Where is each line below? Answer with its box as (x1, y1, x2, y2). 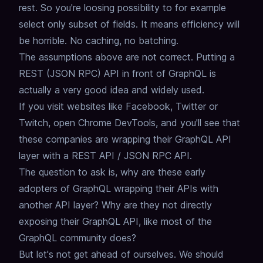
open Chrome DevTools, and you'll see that (53, 117, 240, 129)
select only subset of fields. (19, 18, 138, 31)
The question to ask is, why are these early (19, 166, 205, 178)
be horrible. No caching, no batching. (19, 35, 178, 47)
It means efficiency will (141, 18, 240, 31)
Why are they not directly (102, 199, 212, 211)
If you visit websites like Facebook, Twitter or (19, 100, 218, 113)
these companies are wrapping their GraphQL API (19, 133, 231, 146)
